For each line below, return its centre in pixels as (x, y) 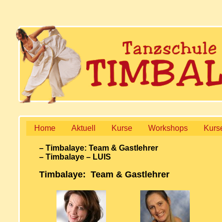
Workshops (168, 128)
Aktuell (83, 128)
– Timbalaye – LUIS (75, 157)
